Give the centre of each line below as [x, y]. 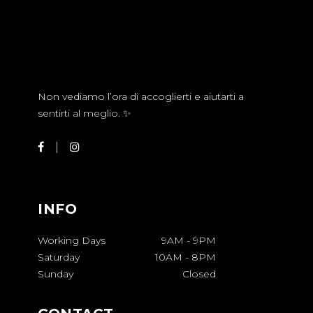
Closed [199, 274]
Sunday [56, 274]
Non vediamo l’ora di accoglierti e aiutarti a [141, 96]
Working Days [72, 241]
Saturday [59, 257]
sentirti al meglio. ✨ [85, 113]
